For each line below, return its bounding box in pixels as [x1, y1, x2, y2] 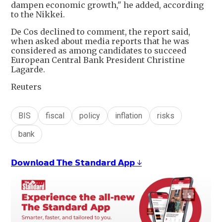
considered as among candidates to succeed [11, 45, 186, 55]
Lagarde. [11, 64, 45, 74]
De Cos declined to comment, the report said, [11, 26, 190, 37]
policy [79, 111, 100, 120]
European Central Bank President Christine [11, 55, 185, 65]
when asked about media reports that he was [11, 36, 189, 46]
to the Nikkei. [11, 9, 65, 19]
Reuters [11, 81, 42, 92]
